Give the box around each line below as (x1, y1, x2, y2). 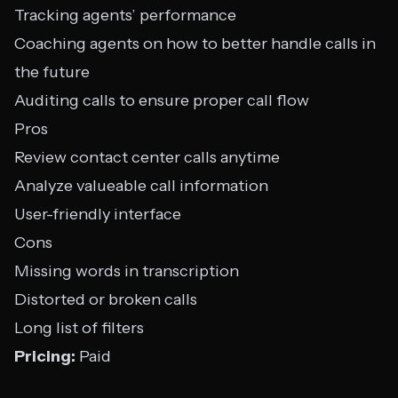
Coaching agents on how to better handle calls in (14, 34, 376, 53)
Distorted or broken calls (14, 290, 197, 309)
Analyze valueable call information (14, 176, 268, 195)
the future (14, 62, 90, 82)
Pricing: (14, 346, 76, 366)
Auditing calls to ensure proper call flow (14, 91, 309, 110)
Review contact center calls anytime (14, 147, 280, 167)
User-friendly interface (14, 204, 181, 224)
